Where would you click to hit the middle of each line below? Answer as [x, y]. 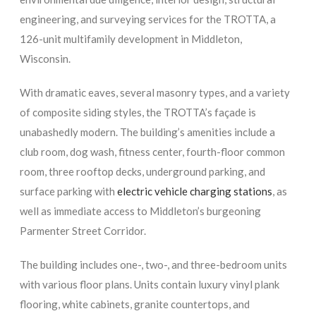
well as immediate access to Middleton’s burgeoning [141, 211]
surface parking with [69, 191]
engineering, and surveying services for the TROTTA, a [148, 19]
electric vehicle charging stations [195, 191]
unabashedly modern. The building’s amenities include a [148, 132]
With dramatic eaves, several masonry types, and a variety [155, 92]
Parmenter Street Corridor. [83, 230]
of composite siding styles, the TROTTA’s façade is [138, 112]
